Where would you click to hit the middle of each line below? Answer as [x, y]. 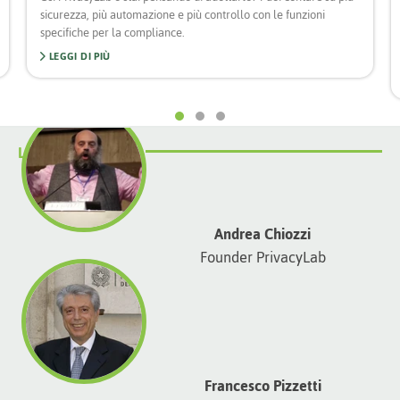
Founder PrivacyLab [262, 257]
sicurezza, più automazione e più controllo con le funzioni [183, 15]
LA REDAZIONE [69, 153]
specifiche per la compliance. [112, 33]
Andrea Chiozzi [262, 233]
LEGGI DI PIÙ [78, 56]
